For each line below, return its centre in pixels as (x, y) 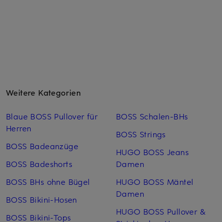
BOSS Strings (141, 134)
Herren (19, 128)
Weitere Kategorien (44, 92)
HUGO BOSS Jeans (152, 152)
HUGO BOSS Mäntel (155, 182)
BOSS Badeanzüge (42, 146)
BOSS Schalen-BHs (152, 116)
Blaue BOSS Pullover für (52, 116)
